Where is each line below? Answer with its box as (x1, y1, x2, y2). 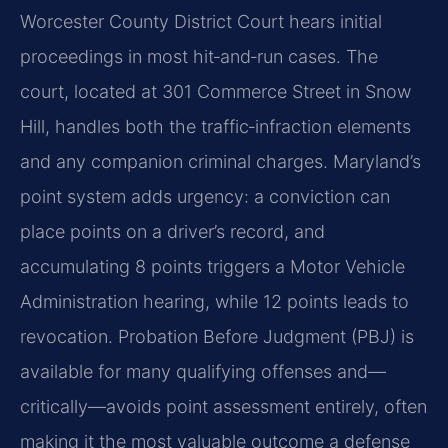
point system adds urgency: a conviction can (20, 186, 390, 208)
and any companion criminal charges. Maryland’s (20, 151, 421, 173)
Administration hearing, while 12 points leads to (20, 291, 409, 313)
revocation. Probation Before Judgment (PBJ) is (20, 326, 414, 348)
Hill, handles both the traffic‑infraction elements (20, 116, 411, 138)
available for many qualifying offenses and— (20, 361, 386, 383)
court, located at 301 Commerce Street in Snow (20, 81, 411, 103)
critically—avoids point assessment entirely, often (20, 396, 427, 418)
